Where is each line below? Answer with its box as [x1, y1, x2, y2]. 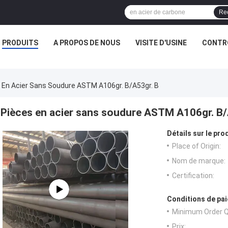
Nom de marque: [172, 157, 225, 165]
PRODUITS [2, 39, 38, 47]
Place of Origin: [172, 142, 221, 151]
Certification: [172, 172, 214, 180]
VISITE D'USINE [135, 39, 187, 47]
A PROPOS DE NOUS [53, 39, 120, 47]
